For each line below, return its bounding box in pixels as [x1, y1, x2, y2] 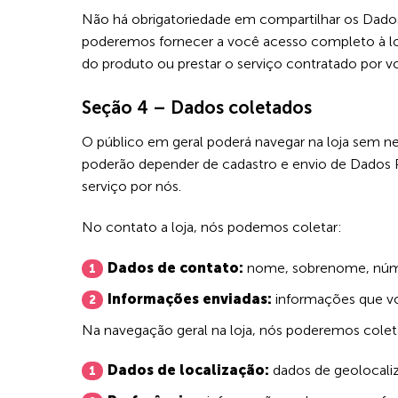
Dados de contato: [107, 259, 243, 276]
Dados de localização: [107, 362, 269, 379]
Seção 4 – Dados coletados [82, 96, 312, 118]
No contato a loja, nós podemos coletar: [82, 218, 342, 235]
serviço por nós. [82, 177, 181, 195]
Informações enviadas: [107, 290, 272, 307]
